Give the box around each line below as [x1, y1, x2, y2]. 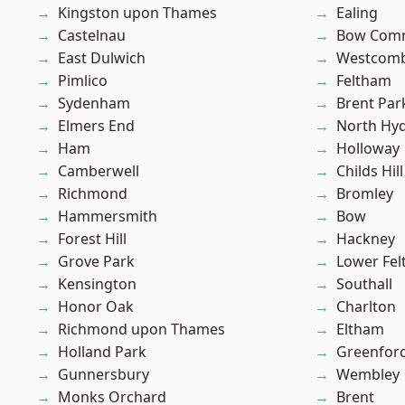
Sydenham [58, 93, 130, 114]
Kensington [58, 274, 137, 295]
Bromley [336, 184, 393, 204]
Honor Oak [58, 297, 134, 317]
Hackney [336, 229, 395, 250]
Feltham [336, 71, 391, 91]
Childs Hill [336, 161, 403, 182]
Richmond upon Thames [58, 319, 225, 340]
